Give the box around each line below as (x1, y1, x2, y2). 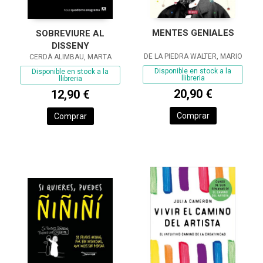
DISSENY (51, 41, 89, 52)
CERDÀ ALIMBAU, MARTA (29, 53, 112, 62)
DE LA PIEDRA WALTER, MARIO (143, 52, 242, 60)
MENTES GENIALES (151, 27, 234, 38)
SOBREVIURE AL (36, 28, 104, 39)
